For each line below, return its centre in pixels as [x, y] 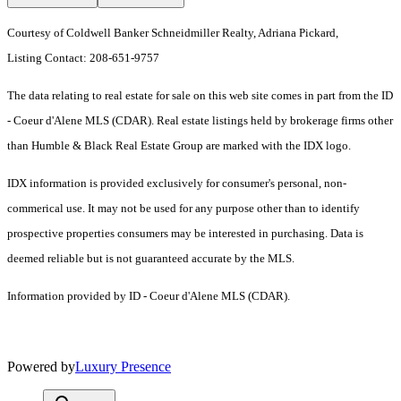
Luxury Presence [123, 367]
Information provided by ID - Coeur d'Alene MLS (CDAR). [149, 296]
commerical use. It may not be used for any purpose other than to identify [183, 209]
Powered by [41, 367]
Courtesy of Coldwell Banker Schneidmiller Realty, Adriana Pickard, [173, 33]
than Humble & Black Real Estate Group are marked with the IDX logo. [179, 146]
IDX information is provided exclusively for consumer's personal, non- [177, 183]
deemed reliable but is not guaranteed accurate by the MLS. [151, 259]
